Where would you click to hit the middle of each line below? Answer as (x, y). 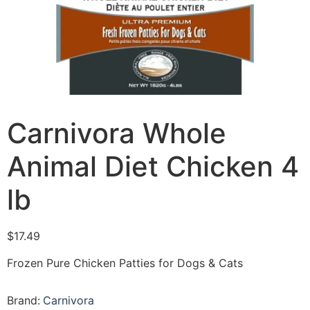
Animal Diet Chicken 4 (153, 167)
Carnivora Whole (117, 134)
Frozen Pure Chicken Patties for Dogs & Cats (125, 263)
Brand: (24, 300)
